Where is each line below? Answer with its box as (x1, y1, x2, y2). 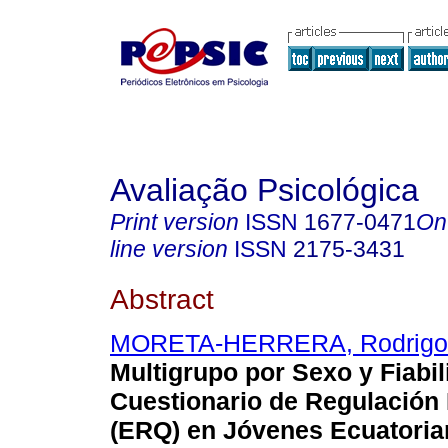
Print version (110, 209, 239, 235)
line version (110, 236, 228, 262)
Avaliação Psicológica (110, 172, 419, 208)
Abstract (110, 282, 214, 315)
